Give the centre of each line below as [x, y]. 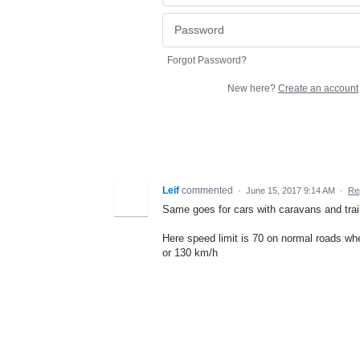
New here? [253, 88]
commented [209, 190]
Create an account [318, 88]
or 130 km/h [190, 252]
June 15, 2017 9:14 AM [290, 190]
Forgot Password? [207, 60]
